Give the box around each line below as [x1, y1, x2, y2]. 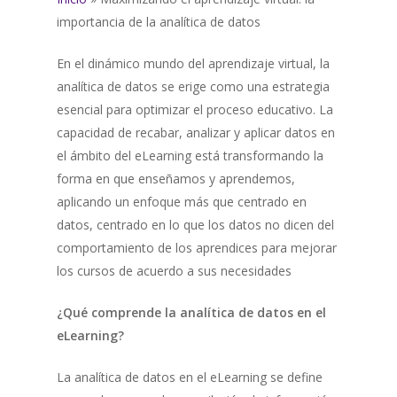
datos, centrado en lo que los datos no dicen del [57, 216, 334, 233]
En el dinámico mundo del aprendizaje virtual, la [57, 55, 330, 72]
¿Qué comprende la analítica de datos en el [57, 304, 326, 321]
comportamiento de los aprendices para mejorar [57, 239, 337, 256]
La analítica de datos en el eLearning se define [57, 369, 323, 385]
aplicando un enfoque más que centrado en [57, 193, 307, 210]
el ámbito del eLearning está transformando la [57, 147, 323, 164]
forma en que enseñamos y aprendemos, [57, 170, 295, 187]
